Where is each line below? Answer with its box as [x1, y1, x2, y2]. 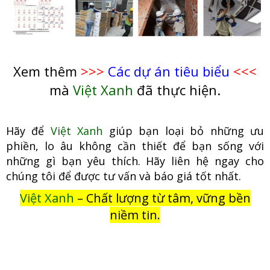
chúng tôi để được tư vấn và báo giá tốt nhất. [6, 168, 241, 183]
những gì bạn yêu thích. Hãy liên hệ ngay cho [6, 153, 264, 168]
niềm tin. [110, 206, 160, 223]
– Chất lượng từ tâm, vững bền [77, 189, 251, 206]
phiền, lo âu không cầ [6, 138, 129, 153]
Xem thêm [13, 61, 81, 80]
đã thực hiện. [137, 80, 221, 99]
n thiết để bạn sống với [129, 138, 264, 153]
